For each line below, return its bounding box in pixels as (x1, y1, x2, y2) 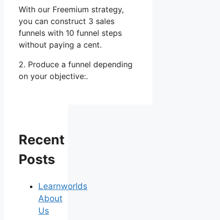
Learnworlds (38, 181, 87, 192)
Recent (19, 131, 64, 148)
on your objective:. (19, 71, 88, 81)
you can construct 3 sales (19, 16, 114, 26)
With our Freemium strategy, (19, 4, 124, 14)
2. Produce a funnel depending (19, 59, 133, 69)
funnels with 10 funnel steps (19, 27, 122, 38)
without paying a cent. (19, 39, 102, 50)
